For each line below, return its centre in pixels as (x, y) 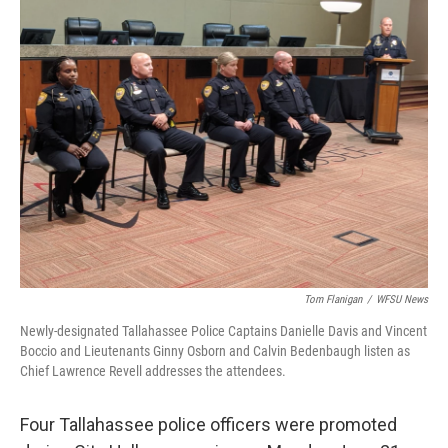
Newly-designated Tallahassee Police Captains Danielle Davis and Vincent (223, 331)
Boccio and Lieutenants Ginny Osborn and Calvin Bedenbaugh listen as (215, 351)
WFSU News (402, 300)
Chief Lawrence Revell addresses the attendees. (153, 371)
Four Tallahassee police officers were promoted (208, 425)
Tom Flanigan (333, 300)
